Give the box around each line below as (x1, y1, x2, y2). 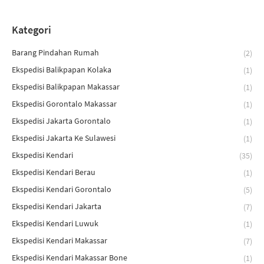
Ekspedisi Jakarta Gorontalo (12, 115, 111, 126)
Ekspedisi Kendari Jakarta (12, 201, 101, 212)
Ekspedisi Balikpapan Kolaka (12, 64, 111, 75)
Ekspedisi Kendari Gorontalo (12, 184, 111, 194)
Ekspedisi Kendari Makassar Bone (12, 252, 127, 263)
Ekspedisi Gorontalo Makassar (12, 98, 117, 109)
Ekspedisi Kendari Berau (12, 167, 95, 177)
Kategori (12, 23, 51, 37)
